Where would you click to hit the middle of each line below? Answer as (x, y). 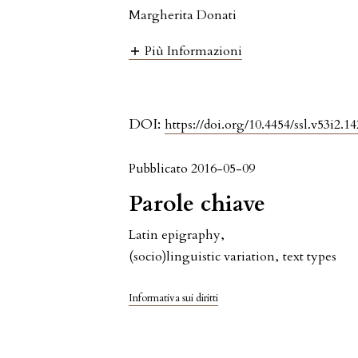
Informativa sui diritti (174, 298)
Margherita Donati (183, 15)
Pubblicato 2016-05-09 (192, 169)
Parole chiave (197, 204)
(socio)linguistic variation (202, 257)
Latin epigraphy (175, 235)
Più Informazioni (194, 52)
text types (310, 257)
